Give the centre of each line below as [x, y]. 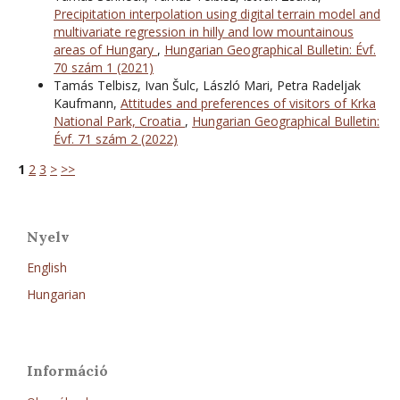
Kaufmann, [87, 103]
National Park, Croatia [119, 121]
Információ [67, 370]
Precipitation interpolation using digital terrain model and [217, 13]
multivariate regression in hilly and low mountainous [204, 31]
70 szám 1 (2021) [104, 67]
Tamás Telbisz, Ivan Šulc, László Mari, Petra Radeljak [207, 85]
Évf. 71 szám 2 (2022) [116, 138]
